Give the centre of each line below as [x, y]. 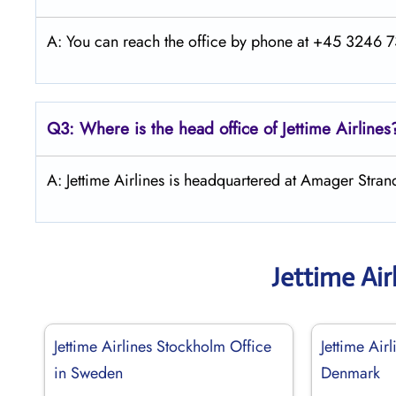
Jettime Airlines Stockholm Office [163, 346]
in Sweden [88, 373]
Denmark [351, 373]
